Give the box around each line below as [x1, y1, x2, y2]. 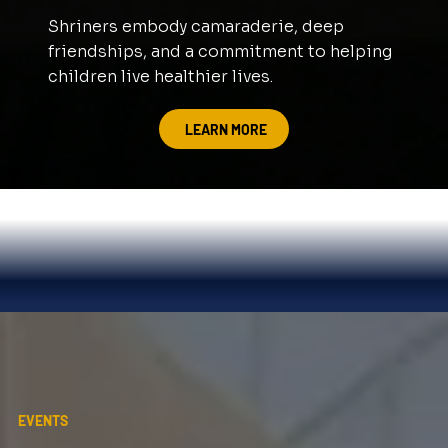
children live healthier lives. [47, 66, 273, 88]
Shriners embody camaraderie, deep [47, 16, 344, 38]
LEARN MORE [185, 120, 267, 138]
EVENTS [18, 411, 69, 429]
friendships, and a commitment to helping [47, 41, 392, 63]
